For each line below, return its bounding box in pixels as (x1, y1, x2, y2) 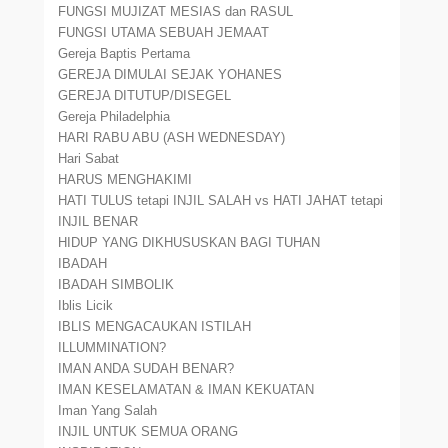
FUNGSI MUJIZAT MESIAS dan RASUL (58, 4, 294, 19)
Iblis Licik (58, 298, 114, 313)
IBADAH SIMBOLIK (58, 277, 175, 292)
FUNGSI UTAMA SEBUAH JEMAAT (58, 25, 270, 40)
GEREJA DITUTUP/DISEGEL (58, 88, 232, 103)
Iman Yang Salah (58, 403, 158, 418)
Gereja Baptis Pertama (58, 46, 191, 61)
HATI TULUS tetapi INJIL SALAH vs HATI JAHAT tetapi (58, 193, 384, 208)
